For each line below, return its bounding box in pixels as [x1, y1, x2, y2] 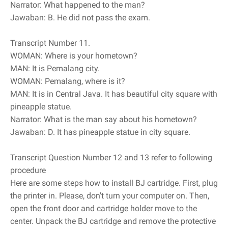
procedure [10, 165, 46, 176]
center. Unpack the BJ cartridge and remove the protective [10, 216, 216, 226]
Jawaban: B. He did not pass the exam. [10, 13, 150, 23]
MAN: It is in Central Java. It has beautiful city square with [10, 89, 217, 99]
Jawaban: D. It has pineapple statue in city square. [10, 127, 190, 137]
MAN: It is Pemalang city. [10, 64, 100, 74]
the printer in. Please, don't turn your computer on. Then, [10, 191, 209, 201]
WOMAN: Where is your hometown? [10, 51, 137, 61]
